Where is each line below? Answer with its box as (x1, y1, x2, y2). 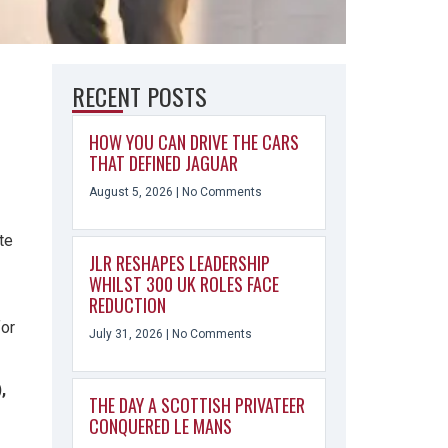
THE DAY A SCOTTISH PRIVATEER (88, 392, 305, 418)
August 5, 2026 (88, 185, 176, 199)
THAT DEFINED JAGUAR (88, 150, 238, 176)
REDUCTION (88, 292, 166, 318)
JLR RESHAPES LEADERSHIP (88, 250, 270, 276)
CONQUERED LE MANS (88, 413, 232, 439)
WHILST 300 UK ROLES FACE (88, 271, 279, 297)
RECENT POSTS (71, 78, 207, 114)
